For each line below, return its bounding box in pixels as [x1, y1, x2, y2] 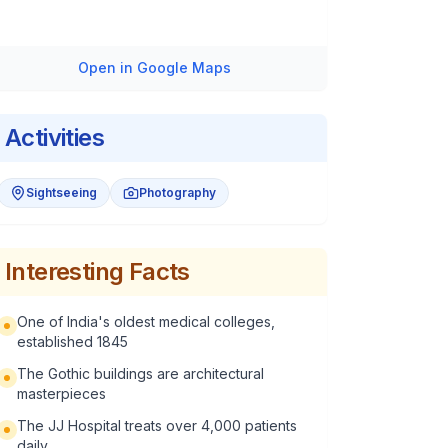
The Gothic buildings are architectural [17, 365, 264, 382]
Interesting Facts [5, 257, 190, 286]
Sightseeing [26, 185, 97, 200]
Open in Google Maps [77, 59, 231, 76]
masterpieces [17, 385, 106, 402]
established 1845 [17, 333, 128, 350]
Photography [139, 185, 216, 200]
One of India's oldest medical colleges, [17, 313, 275, 330]
